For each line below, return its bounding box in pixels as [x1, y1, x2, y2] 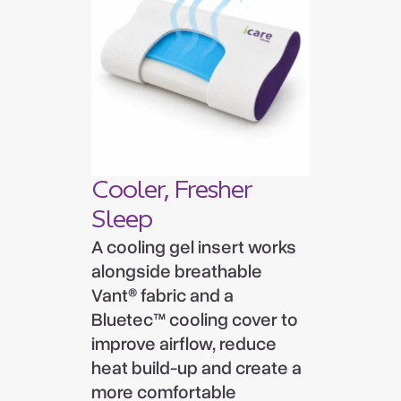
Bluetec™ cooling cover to [91, 306, 299, 332]
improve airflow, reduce [91, 330, 277, 356]
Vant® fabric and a [91, 282, 235, 308]
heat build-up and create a [91, 354, 303, 380]
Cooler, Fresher [91, 178, 252, 202]
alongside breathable [91, 258, 263, 284]
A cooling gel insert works [91, 234, 297, 260]
